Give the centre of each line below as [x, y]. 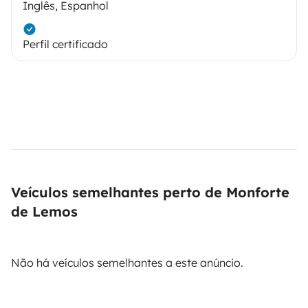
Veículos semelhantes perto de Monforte [150, 192]
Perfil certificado [65, 44]
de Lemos [44, 211]
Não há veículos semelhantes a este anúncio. [127, 262]
